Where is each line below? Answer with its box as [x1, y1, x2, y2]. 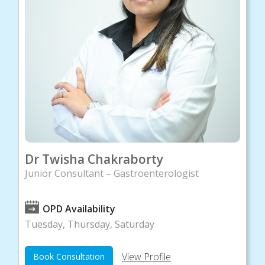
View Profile [122, 250, 172, 264]
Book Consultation [33, 251, 105, 263]
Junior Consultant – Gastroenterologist [25, 167, 199, 180]
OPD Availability [43, 202, 116, 216]
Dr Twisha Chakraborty [25, 151, 164, 168]
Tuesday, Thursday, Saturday [25, 218, 155, 231]
